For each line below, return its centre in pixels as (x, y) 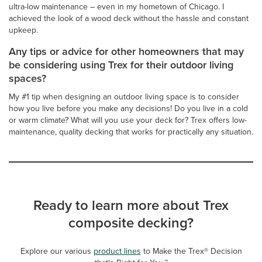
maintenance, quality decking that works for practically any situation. (131, 132)
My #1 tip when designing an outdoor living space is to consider (124, 96)
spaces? (27, 78)
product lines (117, 251)
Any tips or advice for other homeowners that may (126, 51)
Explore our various (57, 251)
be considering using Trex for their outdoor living (121, 65)
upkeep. (23, 30)
